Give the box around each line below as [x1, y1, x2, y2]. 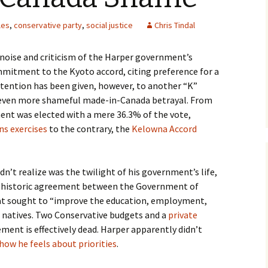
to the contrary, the [47, 123, 132, 135]
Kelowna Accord [132, 123, 197, 135]
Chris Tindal [154, 20, 195, 31]
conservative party [14, 20, 82, 31]
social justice [86, 20, 133, 31]
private [168, 209, 197, 221]
